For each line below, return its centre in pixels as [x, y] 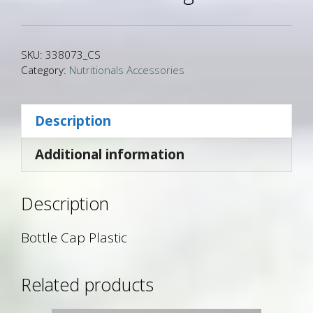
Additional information [110, 154]
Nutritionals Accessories [127, 70]
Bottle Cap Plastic [74, 238]
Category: [45, 70]
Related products [87, 285]
